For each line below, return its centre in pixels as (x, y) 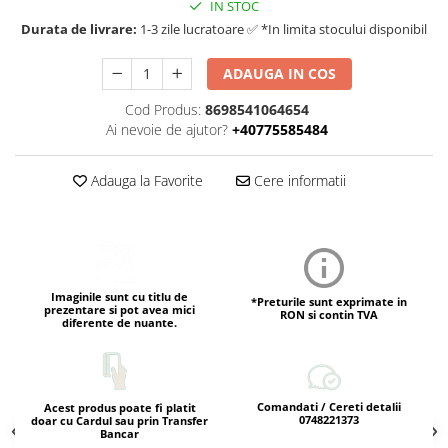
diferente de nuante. (119, 322)
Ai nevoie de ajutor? (166, 129)
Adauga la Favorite (144, 180)
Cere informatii (297, 180)
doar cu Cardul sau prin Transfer (119, 420)
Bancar (119, 433)
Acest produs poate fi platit (119, 407)
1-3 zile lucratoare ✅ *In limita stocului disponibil (282, 29)
